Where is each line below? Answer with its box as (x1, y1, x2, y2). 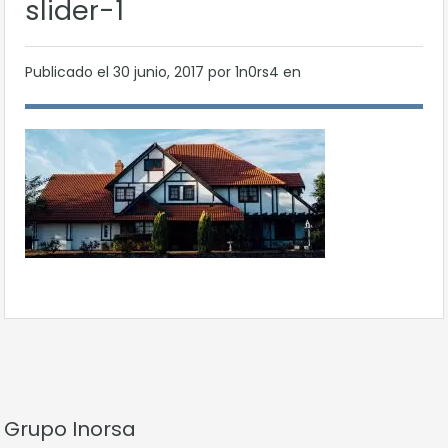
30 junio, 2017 (113, 62, 208, 82)
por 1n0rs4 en (208, 62, 301, 82)
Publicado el (25, 62, 113, 82)
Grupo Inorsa (4, 415, 136, 443)
